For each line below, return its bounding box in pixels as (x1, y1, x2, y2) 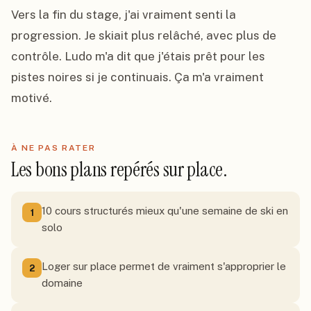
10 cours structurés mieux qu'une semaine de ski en (42, 205, 288, 217)
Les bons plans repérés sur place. (11, 157, 227, 183)
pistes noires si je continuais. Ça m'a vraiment (11, 70, 264, 84)
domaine (42, 277, 83, 289)
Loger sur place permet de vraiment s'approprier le (42, 260, 286, 272)
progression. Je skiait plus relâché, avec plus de (11, 28, 276, 42)
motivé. (11, 91, 52, 105)
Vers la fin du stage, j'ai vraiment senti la (11, 8, 236, 22)
